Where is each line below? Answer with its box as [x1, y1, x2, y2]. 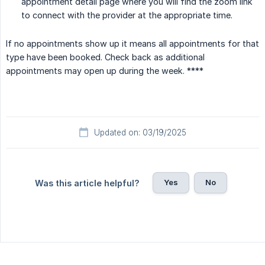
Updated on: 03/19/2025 [94, 128, 186, 138]
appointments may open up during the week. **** [6, 66, 203, 76]
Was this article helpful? [34, 178, 140, 189]
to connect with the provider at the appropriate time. [21, 10, 232, 21]
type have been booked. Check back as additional [6, 52, 205, 63]
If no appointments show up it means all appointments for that [6, 38, 259, 49]
